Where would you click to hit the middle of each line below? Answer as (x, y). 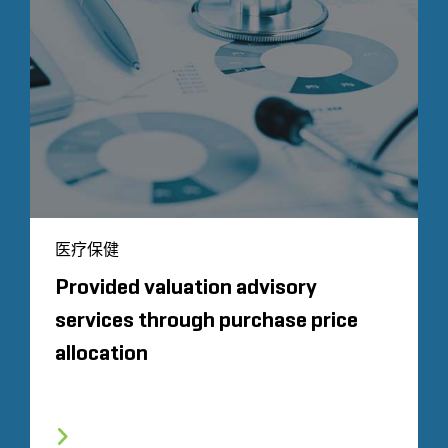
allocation (101, 353)
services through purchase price (206, 320)
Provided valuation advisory (186, 287)
